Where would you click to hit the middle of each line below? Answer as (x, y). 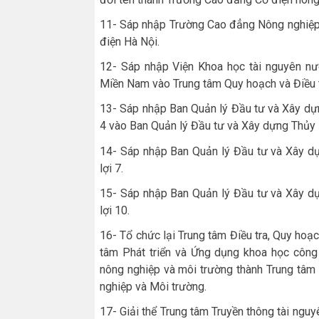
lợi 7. (111, 168)
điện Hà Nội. (130, 42)
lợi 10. (115, 210)
